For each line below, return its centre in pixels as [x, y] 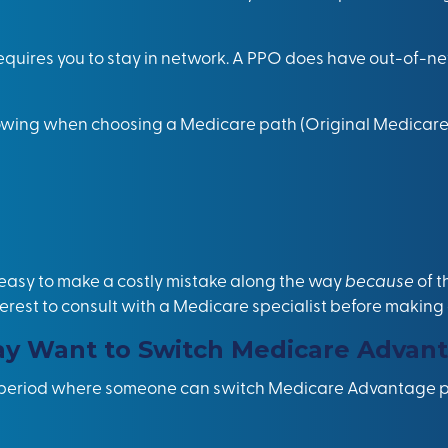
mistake [196, 279]
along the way [286, 279]
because [381, 279]
